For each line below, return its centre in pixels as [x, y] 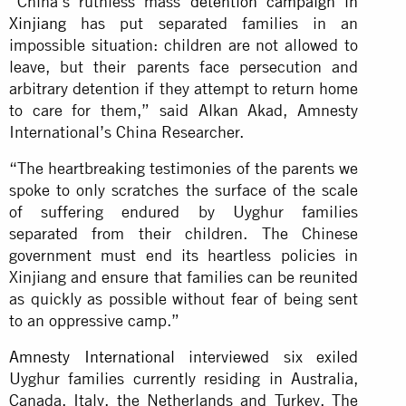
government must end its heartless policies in [184, 255]
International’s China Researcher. [126, 131]
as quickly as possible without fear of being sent [184, 298]
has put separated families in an [213, 23]
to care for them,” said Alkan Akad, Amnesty [184, 110]
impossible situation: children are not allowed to [184, 44]
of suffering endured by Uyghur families [184, 211]
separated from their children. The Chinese [184, 233]
